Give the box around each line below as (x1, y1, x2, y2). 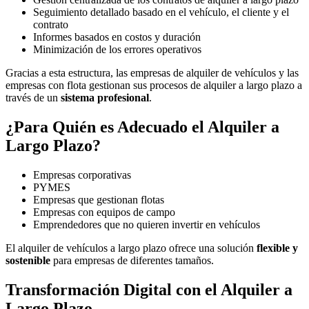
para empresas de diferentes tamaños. (50, 254, 214, 266)
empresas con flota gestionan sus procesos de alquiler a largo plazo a (6, 79, 302, 91)
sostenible (6, 254, 50, 266)
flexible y (257, 241, 298, 254)
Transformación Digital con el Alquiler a (6, 280, 292, 299)
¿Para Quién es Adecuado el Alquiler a (6, 117, 279, 136)
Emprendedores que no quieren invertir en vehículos (33, 218, 260, 230)
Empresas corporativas (33, 168, 131, 181)
